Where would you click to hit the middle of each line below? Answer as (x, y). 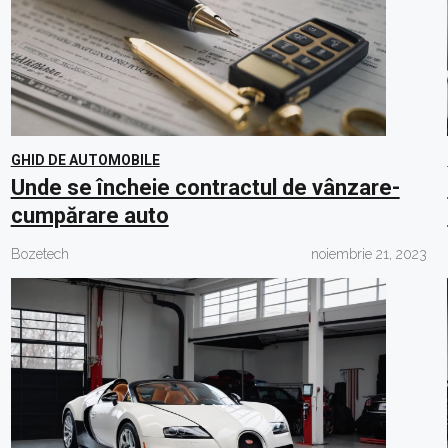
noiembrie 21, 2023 (369, 254)
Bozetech (39, 254)
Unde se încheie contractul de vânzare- (205, 187)
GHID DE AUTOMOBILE (85, 160)
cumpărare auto (89, 215)
